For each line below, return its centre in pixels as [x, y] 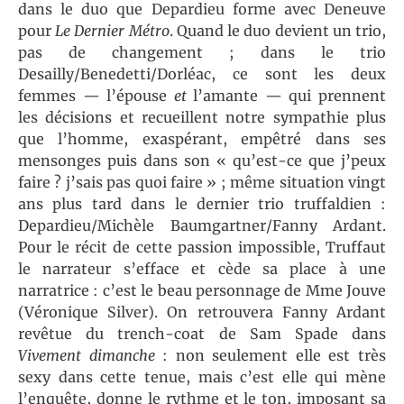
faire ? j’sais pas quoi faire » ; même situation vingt [202, 183]
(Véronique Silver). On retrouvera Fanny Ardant [202, 312]
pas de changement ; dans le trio [202, 53]
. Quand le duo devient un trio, [278, 31]
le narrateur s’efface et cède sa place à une [202, 269]
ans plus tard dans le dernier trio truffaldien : [202, 204]
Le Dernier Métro [112, 31]
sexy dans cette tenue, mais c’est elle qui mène [202, 377]
